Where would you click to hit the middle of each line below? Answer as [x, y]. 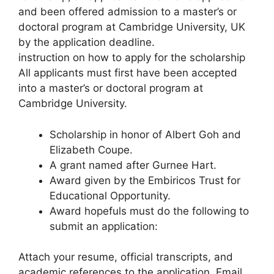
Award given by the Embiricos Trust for [145, 180]
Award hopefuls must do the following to [149, 211]
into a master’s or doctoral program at [111, 88]
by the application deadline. [87, 42]
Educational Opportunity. [110, 195]
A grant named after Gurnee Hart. [133, 165]
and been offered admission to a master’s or [128, 12]
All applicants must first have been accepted [128, 73]
